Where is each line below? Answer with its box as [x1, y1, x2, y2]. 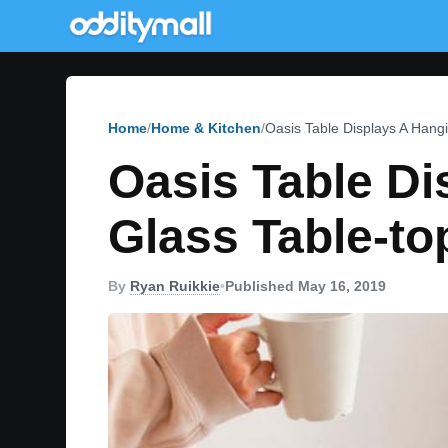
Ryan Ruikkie [130, 278, 220, 294]
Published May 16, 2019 [225, 278, 386, 294]
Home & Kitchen [151, 120, 261, 136]
